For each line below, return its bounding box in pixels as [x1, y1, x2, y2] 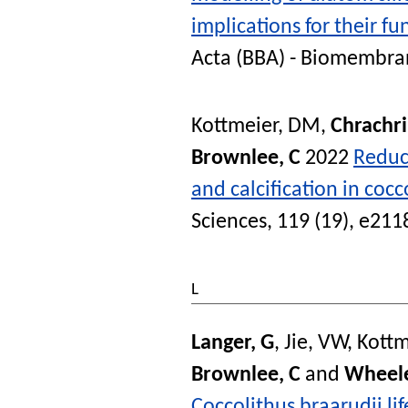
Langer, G [191, 331, 274, 354]
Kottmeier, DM [191, 115, 321, 138]
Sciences [191, 210, 267, 233]
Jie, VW [284, 331, 347, 354]
